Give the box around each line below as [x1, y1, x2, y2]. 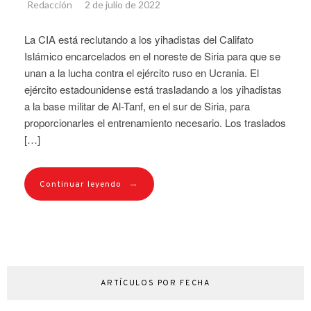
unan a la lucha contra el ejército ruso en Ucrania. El [24, 65, 259, 80]
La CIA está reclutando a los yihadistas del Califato [24, 31, 253, 47]
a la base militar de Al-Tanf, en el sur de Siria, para [24, 98, 250, 113]
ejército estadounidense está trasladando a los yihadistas [24, 81, 282, 96]
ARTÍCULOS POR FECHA [101, 278, 210, 288]
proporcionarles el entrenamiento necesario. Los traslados [24, 115, 286, 130]
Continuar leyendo [40, 178, 121, 190]
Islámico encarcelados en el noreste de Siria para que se [24, 48, 280, 63]
